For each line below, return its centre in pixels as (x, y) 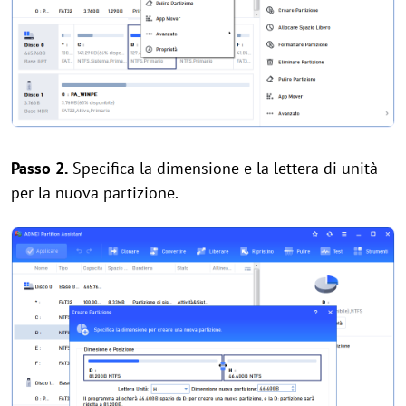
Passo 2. (39, 168)
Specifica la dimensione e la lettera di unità (223, 168)
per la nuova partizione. (95, 192)
